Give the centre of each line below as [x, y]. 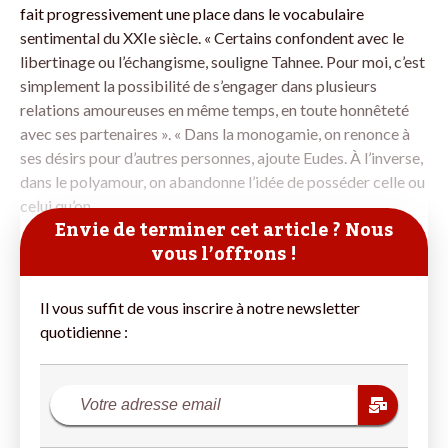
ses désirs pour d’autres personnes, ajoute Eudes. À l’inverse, [221, 157]
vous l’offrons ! [224, 254]
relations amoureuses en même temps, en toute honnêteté [214, 109]
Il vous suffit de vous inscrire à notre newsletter [200, 307]
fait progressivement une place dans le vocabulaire [192, 13]
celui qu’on [55, 205]
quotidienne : [84, 331]
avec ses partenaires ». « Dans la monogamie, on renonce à [215, 133]
